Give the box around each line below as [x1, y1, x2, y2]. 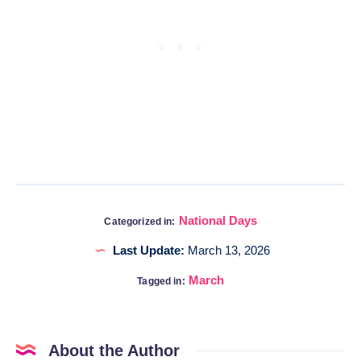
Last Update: [113, 243, 185, 258]
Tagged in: [137, 276, 185, 288]
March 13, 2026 [185, 243, 270, 258]
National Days [178, 214, 257, 228]
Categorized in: [104, 216, 176, 228]
